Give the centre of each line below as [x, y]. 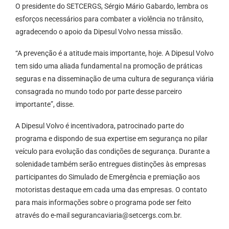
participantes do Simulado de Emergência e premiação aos [108, 177]
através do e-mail [43, 215]
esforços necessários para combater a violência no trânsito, [109, 19]
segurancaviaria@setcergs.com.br [125, 215]
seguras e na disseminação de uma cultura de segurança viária [114, 79]
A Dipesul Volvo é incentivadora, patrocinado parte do [100, 126]
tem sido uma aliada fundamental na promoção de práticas [109, 66]
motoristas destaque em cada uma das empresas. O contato [111, 190]
